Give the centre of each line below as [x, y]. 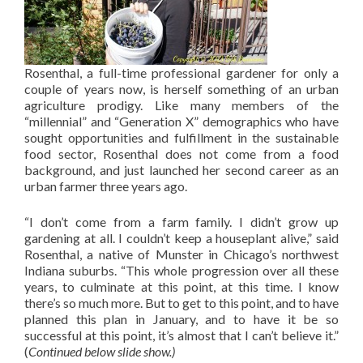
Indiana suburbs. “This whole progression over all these [181, 270]
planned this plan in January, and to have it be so [181, 319]
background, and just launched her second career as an [181, 170]
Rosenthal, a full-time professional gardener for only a [181, 73]
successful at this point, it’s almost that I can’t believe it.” [181, 335]
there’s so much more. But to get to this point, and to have [181, 303]
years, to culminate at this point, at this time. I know [181, 286]
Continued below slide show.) [102, 351]
